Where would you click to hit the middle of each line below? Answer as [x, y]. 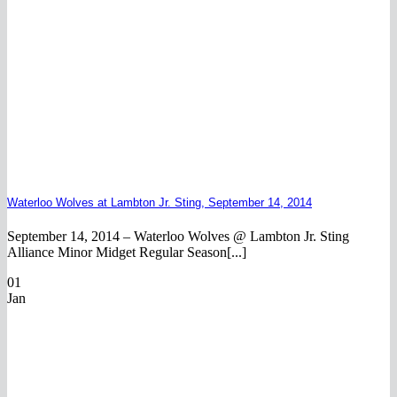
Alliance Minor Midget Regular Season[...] [127, 253]
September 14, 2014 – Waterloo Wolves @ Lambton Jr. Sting [178, 237]
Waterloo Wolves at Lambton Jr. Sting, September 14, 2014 [160, 203]
